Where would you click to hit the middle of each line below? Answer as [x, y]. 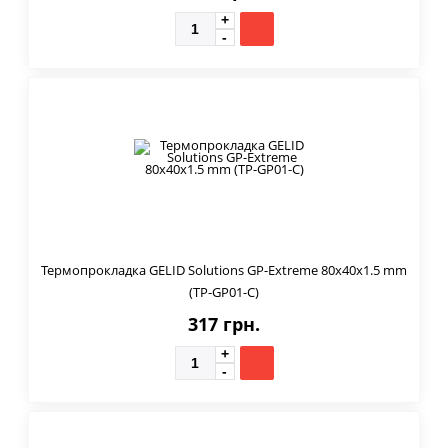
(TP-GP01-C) [224, 291]
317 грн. [224, 323]
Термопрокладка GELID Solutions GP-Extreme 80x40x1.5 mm [224, 269]
